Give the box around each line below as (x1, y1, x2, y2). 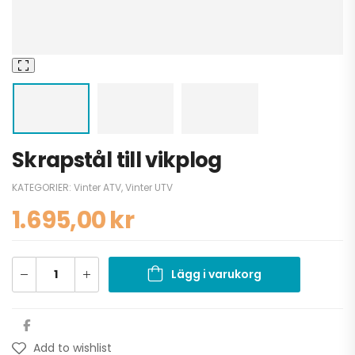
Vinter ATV (74, 181, 121, 195)
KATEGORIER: (12, 181, 74, 195)
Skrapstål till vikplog (12, 146, 222, 175)
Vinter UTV (125, 181, 173, 195)
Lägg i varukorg (171, 266, 261, 283)
